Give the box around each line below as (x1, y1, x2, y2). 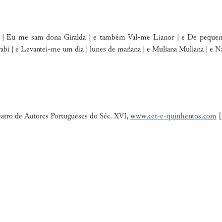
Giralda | (64, 34, 93, 42)
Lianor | (153, 34, 181, 42)
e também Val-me (93, 34, 153, 42)
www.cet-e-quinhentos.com (130, 112, 217, 121)
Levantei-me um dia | (21, 46, 90, 54)
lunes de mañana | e (90, 46, 152, 54)
